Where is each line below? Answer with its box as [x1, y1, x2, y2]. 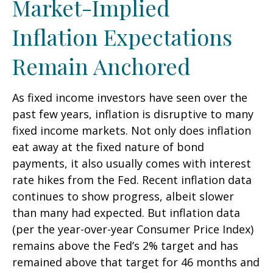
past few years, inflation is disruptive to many [12, 107, 253, 121]
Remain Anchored [12, 51, 191, 80]
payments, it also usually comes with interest [12, 156, 251, 171]
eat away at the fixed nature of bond [12, 140, 204, 154]
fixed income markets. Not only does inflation [12, 123, 251, 138]
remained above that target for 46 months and [12, 255, 260, 269]
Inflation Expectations [12, 22, 232, 51]
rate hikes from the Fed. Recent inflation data [12, 172, 252, 187]
